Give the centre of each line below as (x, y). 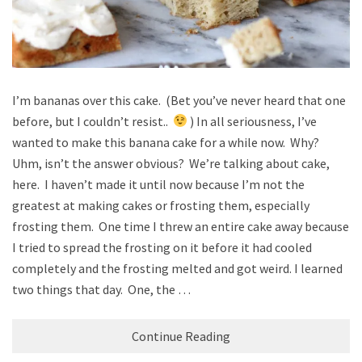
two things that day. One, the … (101, 289)
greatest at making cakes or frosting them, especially (161, 205)
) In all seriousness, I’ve (253, 121)
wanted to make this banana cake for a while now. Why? (167, 142)
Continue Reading (181, 336)
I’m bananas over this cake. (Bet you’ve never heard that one (179, 100)
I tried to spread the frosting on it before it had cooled (162, 247)
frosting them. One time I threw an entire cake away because (181, 226)
